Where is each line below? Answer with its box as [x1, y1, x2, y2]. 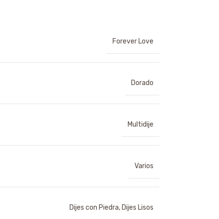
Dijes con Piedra [69, 203, 119, 212]
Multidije [128, 120, 153, 129]
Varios [134, 162, 153, 170]
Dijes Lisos [122, 203, 153, 212]
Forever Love [112, 37, 153, 45]
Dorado [131, 79, 153, 87]
